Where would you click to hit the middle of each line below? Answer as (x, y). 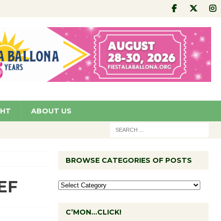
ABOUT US (51, 111)
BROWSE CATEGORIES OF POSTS (129, 160)
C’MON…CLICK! (93, 212)
